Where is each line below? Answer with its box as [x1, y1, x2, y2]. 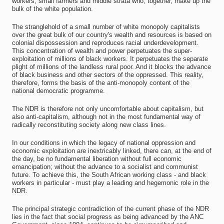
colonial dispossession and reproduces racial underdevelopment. [11, 39, 198, 46]
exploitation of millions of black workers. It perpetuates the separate [11, 55, 208, 62]
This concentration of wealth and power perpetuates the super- [11, 47, 192, 54]
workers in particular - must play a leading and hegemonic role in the [11, 179, 209, 186]
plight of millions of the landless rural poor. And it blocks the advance [11, 63, 211, 70]
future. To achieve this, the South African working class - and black [11, 171, 206, 178]
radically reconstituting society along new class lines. [11, 121, 166, 128]
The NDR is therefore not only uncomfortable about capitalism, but [11, 105, 203, 112]
